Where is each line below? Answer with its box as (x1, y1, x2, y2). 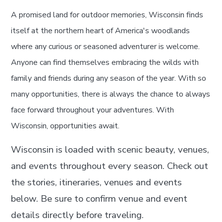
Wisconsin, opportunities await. (11, 120, 120, 131)
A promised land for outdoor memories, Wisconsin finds (11, 9, 204, 20)
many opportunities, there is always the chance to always (11, 88, 211, 100)
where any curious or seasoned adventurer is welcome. (11, 41, 200, 52)
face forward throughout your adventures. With (11, 104, 174, 115)
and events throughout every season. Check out (11, 159, 209, 172)
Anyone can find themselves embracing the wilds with (11, 56, 199, 68)
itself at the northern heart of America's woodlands (11, 25, 190, 36)
